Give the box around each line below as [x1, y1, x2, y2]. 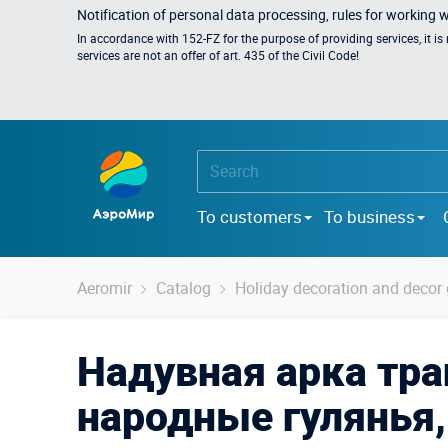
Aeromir [77, 277, 132, 299]
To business [324, 204, 415, 228]
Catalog [156, 277, 211, 299]
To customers [197, 204, 302, 228]
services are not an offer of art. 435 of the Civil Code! [77, 47, 359, 63]
